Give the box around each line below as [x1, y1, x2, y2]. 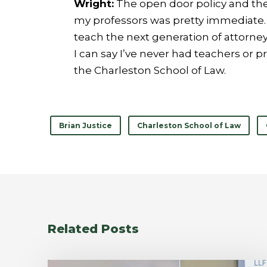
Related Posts [48, 222, 139, 237]
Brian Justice [59, 121, 112, 131]
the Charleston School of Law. [74, 64, 226, 77]
